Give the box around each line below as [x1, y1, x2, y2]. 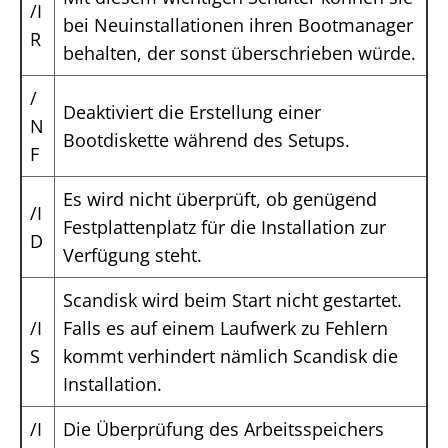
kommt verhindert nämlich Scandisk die [63, 344, 398, 369]
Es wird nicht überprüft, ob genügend [63, 187, 377, 212]
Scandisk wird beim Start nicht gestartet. [63, 288, 402, 313]
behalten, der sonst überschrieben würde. [63, 41, 416, 66]
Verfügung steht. [63, 243, 202, 268]
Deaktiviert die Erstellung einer [63, 100, 321, 125]
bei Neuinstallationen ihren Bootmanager [63, 13, 413, 38]
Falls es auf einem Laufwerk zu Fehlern [63, 316, 388, 341]
